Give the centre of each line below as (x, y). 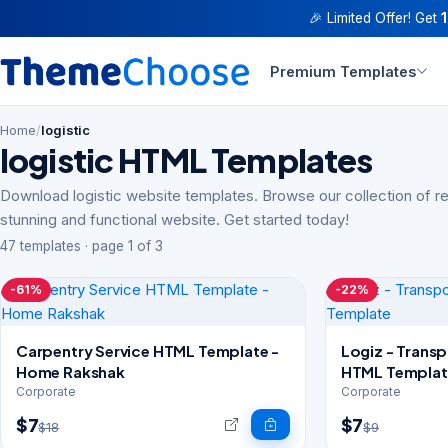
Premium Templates (343, 71)
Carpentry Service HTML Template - (148, 350)
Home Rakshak (70, 371)
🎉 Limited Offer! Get (375, 18)
